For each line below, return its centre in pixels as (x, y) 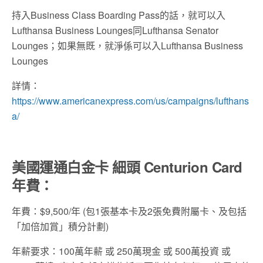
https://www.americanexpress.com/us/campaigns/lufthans (130, 100)
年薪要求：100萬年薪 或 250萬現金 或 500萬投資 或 (121, 251)
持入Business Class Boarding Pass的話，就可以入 (119, 15)
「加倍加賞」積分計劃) (60, 226)
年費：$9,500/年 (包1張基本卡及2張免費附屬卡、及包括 (129, 211)
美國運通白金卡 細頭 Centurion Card (127, 166)
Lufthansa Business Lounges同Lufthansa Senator (115, 30)
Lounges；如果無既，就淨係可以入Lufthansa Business (127, 45)
